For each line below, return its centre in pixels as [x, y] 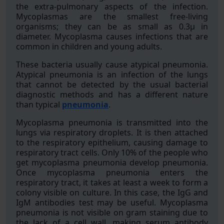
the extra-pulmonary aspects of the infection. [112, 6]
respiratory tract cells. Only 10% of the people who [112, 152]
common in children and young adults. [89, 46]
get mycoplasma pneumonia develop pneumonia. [112, 162]
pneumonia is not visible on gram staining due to [112, 212]
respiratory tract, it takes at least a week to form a [112, 182]
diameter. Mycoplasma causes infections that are [112, 36]
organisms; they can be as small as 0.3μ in [112, 26]
